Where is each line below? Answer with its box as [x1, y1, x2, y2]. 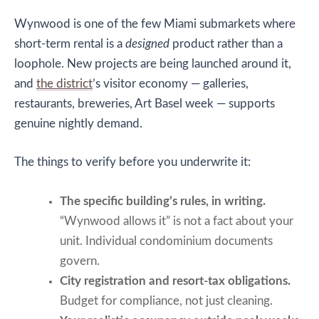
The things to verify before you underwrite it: [14, 157, 251, 169]
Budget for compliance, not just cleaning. [59, 295, 273, 307]
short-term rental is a [14, 38, 125, 50]
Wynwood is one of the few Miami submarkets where [14, 18, 296, 30]
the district [36, 78, 93, 90]
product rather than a [169, 38, 283, 50]
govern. [59, 255, 100, 267]
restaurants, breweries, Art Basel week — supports [14, 98, 275, 110]
